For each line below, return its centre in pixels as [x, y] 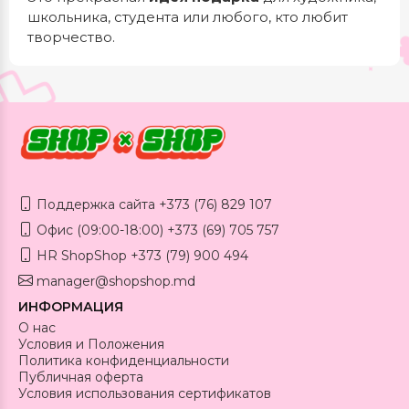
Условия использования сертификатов [145, 393]
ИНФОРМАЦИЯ [71, 306]
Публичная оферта [81, 377]
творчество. [71, 37]
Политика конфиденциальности [124, 360]
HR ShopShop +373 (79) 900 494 [141, 255]
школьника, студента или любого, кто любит [188, 17]
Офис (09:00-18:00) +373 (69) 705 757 [156, 230]
